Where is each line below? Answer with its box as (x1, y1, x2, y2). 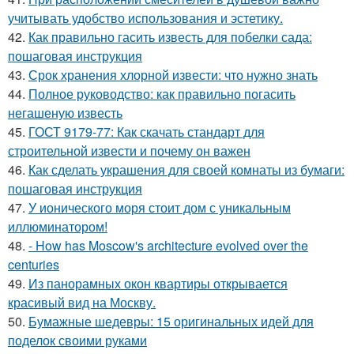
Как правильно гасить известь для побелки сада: (28, 27, 312, 46)
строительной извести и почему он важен (8, 141, 250, 160)
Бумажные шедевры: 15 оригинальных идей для (28, 311, 314, 330)
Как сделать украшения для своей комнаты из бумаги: (28, 160, 345, 179)
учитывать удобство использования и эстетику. (8, 8, 283, 27)
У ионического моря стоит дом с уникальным (28, 198, 291, 217)
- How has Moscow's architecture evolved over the (28, 235, 308, 254)
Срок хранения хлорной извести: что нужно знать (28, 65, 318, 84)
